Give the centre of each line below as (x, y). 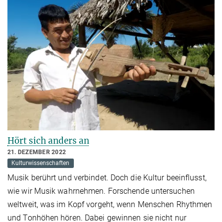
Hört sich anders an (48, 141)
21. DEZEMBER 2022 (37, 152)
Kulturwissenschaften (41, 163)
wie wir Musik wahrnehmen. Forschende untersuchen (101, 191)
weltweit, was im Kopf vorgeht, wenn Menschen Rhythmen (110, 205)
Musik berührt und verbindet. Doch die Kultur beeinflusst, (107, 178)
